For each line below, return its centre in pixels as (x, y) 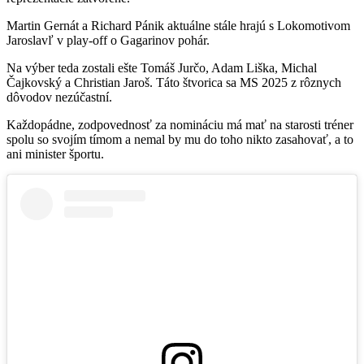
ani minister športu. (55, 154)
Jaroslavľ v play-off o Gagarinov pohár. (108, 40)
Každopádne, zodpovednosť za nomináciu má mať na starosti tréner (180, 124)
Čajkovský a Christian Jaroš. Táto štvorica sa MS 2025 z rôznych (174, 82)
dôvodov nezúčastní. (59, 97)
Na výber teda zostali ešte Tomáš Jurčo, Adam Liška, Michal (162, 67)
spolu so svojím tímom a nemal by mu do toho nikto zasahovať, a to (180, 139)
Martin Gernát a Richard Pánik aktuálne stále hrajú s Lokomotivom (178, 25)
